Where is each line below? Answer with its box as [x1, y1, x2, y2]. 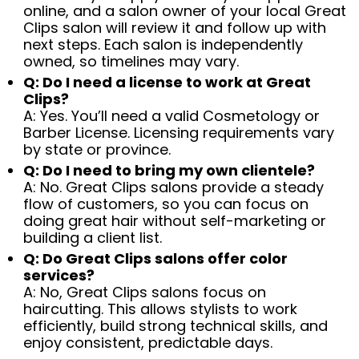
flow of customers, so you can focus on [23, 194, 309, 215]
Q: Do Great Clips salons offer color [23, 248, 288, 269]
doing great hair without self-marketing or [23, 211, 327, 232]
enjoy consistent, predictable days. [23, 333, 273, 353]
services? [23, 265, 95, 286]
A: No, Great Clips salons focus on [23, 282, 267, 303]
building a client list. [23, 228, 163, 248]
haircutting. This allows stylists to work [23, 299, 298, 320]
